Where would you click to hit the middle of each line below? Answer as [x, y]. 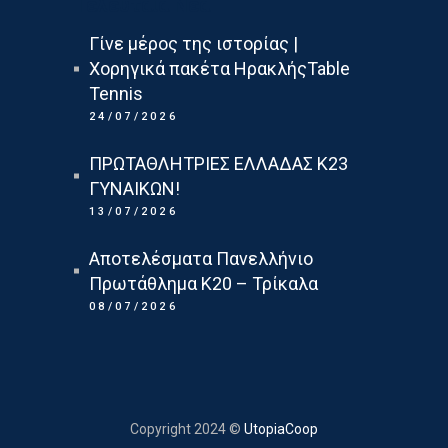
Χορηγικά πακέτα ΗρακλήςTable [219, 69]
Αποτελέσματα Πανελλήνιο [201, 259]
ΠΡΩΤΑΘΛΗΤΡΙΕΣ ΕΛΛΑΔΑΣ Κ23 [218, 164]
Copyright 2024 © [185, 429]
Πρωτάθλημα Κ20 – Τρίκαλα [203, 284]
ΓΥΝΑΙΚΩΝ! [134, 189]
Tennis [116, 94]
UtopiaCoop [279, 429]
